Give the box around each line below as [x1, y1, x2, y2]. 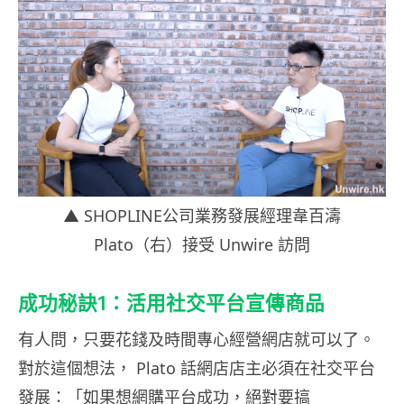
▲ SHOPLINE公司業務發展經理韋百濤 [63, 205, 341, 227]
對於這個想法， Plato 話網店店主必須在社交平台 [18, 357, 375, 380]
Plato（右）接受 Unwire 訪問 [94, 234, 310, 256]
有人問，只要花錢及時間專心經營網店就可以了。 [18, 328, 375, 351]
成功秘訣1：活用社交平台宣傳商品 [18, 291, 325, 316]
